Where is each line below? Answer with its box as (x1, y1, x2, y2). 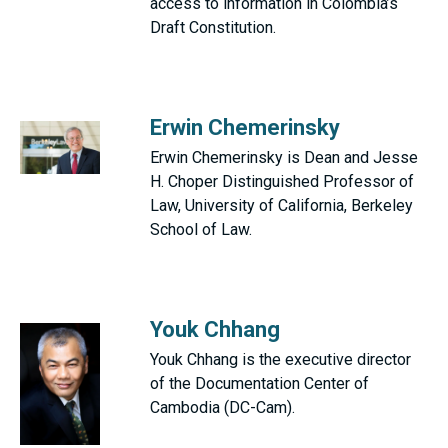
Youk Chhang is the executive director (150, 350, 411, 369)
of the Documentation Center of (150, 374, 369, 393)
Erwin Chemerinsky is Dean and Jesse (150, 148, 418, 167)
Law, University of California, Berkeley (150, 196, 413, 215)
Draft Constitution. (150, 18, 276, 37)
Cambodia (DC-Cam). (150, 398, 295, 417)
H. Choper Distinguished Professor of (150, 172, 414, 191)
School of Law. (150, 220, 252, 239)
